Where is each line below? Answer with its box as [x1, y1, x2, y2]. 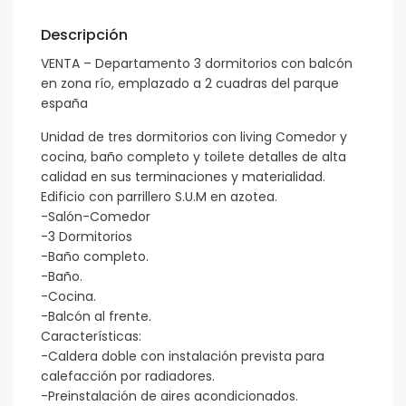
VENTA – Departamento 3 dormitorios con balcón [41, 54, 353, 73]
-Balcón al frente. [41, 307, 152, 326]
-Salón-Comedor [41, 208, 151, 227]
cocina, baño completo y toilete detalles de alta [41, 148, 347, 167]
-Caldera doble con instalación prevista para [41, 347, 325, 366]
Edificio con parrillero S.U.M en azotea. [41, 188, 278, 207]
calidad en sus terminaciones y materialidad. [41, 168, 326, 187]
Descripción [41, 24, 129, 46]
